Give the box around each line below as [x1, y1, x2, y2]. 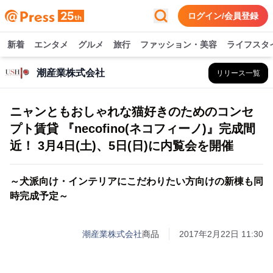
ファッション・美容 [140, 40, 217, 49]
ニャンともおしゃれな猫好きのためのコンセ [10, 105, 253, 118]
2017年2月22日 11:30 [179, 229, 263, 239]
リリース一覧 [216, 69, 260, 77]
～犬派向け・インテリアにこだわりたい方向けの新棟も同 [10, 176, 263, 186]
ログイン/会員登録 [188, 11, 258, 21]
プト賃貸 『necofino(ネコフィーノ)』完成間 [10, 122, 255, 135]
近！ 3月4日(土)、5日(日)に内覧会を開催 [10, 139, 233, 152]
